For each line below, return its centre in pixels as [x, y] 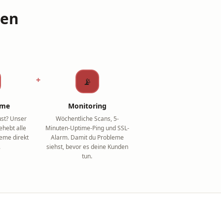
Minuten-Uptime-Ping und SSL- [87, 128]
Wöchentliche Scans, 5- [87, 119]
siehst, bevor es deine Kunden [87, 147]
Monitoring [87, 106]
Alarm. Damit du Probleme [87, 137]
